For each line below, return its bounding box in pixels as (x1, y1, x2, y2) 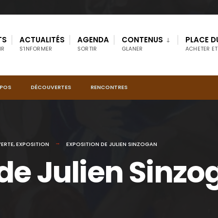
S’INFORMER (19, 45, 53, 53)
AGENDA (77, 35, 109, 45)
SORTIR (77, 45, 97, 53)
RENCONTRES (91, 83, 127, 91)
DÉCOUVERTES (31, 83, 71, 91)
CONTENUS (122, 35, 163, 45)
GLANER (122, 45, 143, 53)
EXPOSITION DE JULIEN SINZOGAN (66, 140, 157, 148)
